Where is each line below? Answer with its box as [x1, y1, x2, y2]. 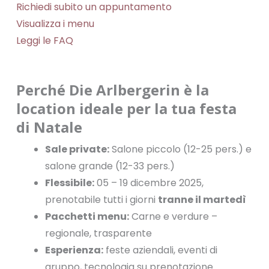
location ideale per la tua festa [16, 98, 237, 118]
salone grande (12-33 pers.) [44, 159, 175, 173]
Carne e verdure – [128, 210, 217, 223]
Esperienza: [44, 243, 103, 257]
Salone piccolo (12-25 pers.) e [109, 142, 252, 156]
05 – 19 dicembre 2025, [94, 176, 204, 190]
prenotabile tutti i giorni [44, 193, 158, 207]
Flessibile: [44, 176, 94, 190]
